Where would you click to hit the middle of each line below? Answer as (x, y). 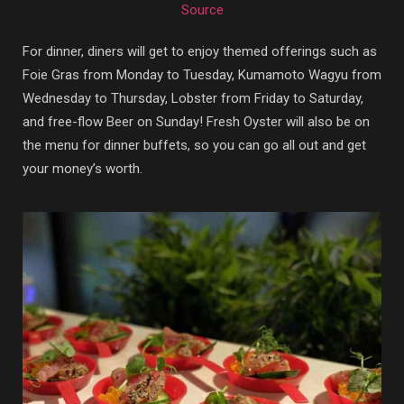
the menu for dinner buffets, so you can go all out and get (194, 145)
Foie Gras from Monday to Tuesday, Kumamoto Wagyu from (202, 74)
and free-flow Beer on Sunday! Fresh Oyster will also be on (196, 121)
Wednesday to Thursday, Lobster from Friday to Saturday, (193, 98)
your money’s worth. (83, 168)
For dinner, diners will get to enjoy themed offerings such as (200, 51)
